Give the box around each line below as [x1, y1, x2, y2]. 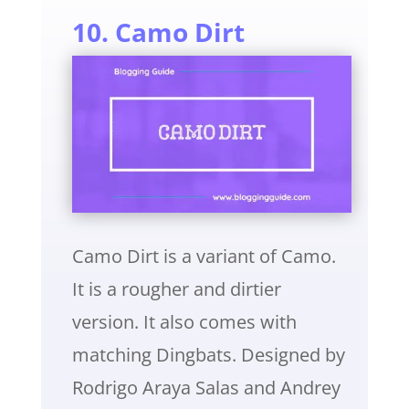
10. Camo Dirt [71, 14, 245, 49]
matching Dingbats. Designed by [71, 342, 345, 368]
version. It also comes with [71, 309, 297, 335]
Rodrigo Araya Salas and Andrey [71, 375, 341, 401]
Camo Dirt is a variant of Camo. [71, 244, 336, 269]
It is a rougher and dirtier [71, 277, 281, 302]
